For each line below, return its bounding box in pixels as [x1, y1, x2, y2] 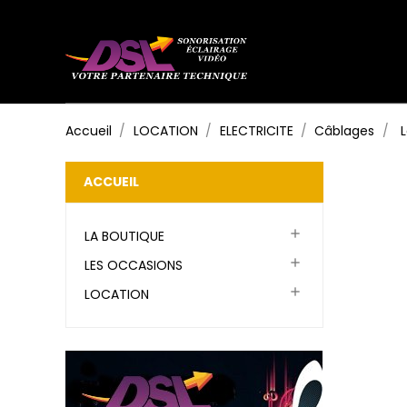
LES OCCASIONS [84, 256, 183, 274]
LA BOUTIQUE [84, 227, 164, 245]
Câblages [314, 122, 375, 140]
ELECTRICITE [219, 122, 293, 140]
